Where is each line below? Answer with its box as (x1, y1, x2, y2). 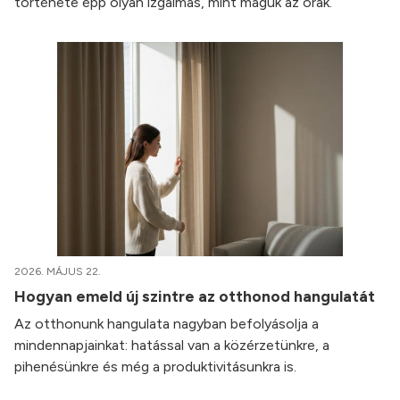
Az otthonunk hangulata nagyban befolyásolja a (14, 315, 319, 333)
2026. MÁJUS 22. (14, 265, 101, 279)
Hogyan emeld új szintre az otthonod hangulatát (14, 287, 379, 306)
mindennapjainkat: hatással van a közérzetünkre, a (14, 337, 329, 354)
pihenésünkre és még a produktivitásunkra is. (14, 358, 296, 376)
